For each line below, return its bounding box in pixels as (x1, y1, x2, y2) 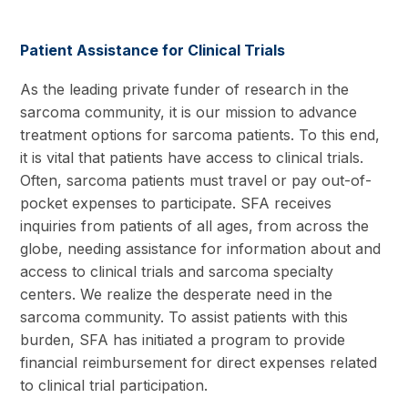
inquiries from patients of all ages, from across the (20, 216, 370, 235)
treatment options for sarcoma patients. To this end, (20, 125, 381, 144)
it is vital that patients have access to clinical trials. (20, 148, 364, 167)
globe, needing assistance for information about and (20, 239, 382, 258)
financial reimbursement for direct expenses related (20, 352, 378, 372)
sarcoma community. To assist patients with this (20, 307, 349, 326)
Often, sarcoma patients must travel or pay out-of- (20, 170, 372, 189)
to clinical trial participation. (20, 375, 209, 394)
